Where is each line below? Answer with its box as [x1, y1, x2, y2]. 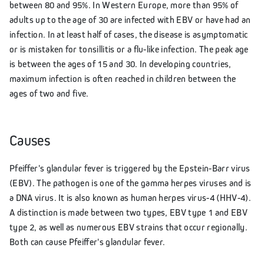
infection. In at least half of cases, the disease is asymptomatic [9, 28, 248, 39]
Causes [9, 131, 50, 148]
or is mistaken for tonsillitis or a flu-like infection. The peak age [9, 43, 249, 54]
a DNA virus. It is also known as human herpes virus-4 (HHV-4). [9, 192, 251, 203]
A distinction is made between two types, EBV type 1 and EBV [9, 206, 247, 217]
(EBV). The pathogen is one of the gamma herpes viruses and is [9, 177, 252, 188]
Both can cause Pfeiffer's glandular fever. [9, 236, 166, 247]
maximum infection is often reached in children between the [9, 72, 236, 84]
